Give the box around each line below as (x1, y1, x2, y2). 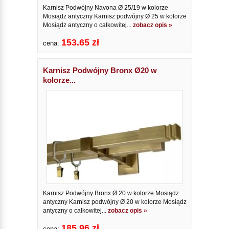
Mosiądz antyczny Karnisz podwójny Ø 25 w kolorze (42, 12, 187, 20)
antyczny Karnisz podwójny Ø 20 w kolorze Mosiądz (42, 198, 187, 206)
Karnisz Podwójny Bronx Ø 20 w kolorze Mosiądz (42, 190, 179, 197)
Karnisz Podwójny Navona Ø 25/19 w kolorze (42, 4, 168, 11)
